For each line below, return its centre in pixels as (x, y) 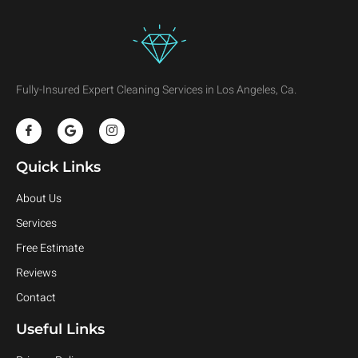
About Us (39, 198)
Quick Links (58, 167)
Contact (36, 297)
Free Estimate (50, 248)
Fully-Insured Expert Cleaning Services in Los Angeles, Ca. (156, 90)
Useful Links (60, 329)
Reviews (36, 272)
